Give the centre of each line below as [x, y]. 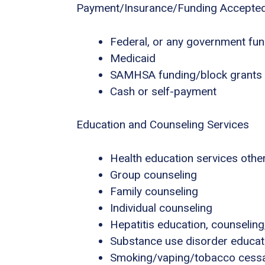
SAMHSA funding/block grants [186, 75]
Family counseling [154, 191]
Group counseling [153, 174]
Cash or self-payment [163, 91]
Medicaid [133, 58]
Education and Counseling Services [163, 125]
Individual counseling [161, 208]
